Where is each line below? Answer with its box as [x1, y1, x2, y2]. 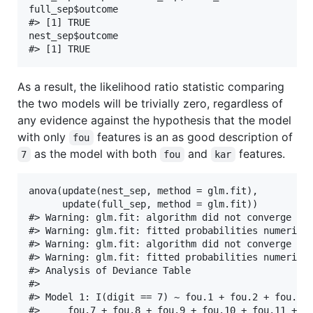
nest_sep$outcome [29, 29, 118, 41]
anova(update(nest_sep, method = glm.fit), [29, 184, 258, 196]
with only [17, 129, 69, 144]
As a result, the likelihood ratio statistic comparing [17, 79, 284, 94]
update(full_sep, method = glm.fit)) [29, 198, 258, 210]
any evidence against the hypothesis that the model [17, 112, 291, 127]
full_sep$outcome [29, 3, 118, 15]
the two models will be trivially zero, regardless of [17, 96, 283, 110]
